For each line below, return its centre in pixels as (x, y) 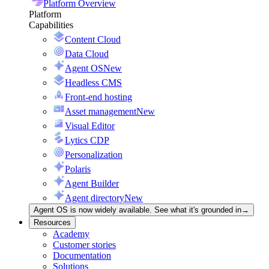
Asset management (101, 111)
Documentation (82, 255)
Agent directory (95, 198)
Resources (52, 222)
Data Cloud (87, 53)
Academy (71, 234)
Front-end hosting (98, 97)
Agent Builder (92, 183)
